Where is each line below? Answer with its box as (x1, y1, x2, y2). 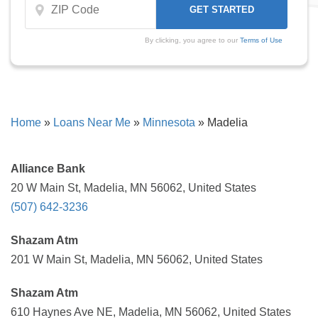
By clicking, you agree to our (144, 36, 240, 44)
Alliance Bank (11, 163, 85, 175)
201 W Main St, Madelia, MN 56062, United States (11, 253, 263, 265)
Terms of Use (239, 36, 283, 44)
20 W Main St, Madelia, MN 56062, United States (11, 182, 256, 194)
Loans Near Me (53, 116, 131, 128)
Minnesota (143, 116, 195, 128)
